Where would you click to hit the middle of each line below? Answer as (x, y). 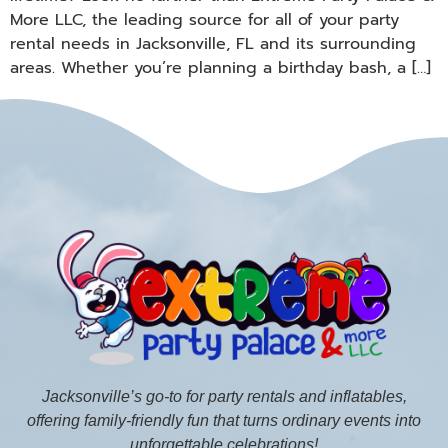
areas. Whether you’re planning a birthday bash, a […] (220, 67)
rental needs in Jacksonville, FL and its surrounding (213, 43)
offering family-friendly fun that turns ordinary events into (224, 420)
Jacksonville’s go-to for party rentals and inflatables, (224, 396)
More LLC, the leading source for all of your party (204, 19)
